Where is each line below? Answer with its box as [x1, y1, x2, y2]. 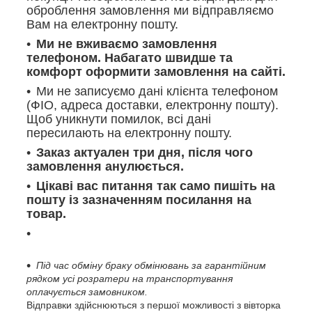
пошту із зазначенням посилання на [26, 192, 251, 207]
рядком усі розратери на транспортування [26, 272, 233, 284]
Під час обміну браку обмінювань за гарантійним [36, 259, 266, 271]
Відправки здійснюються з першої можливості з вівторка [26, 299, 281, 311]
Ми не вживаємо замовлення [36, 36, 217, 51]
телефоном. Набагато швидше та [26, 50, 233, 65]
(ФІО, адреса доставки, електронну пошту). [26, 97, 279, 112]
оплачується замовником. [26, 286, 148, 297]
